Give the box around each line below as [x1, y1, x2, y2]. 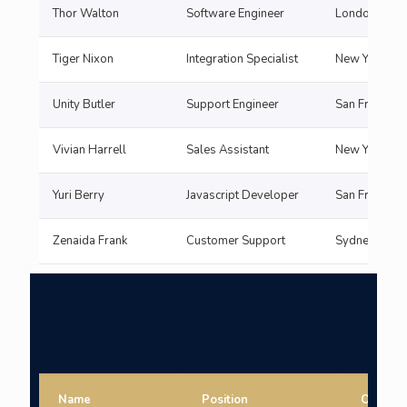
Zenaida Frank [53, 233, 127, 249]
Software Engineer [186, 5, 284, 22]
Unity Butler [53, 96, 115, 113]
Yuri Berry [53, 187, 104, 203]
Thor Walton [53, 5, 119, 22]
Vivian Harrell [53, 142, 126, 158]
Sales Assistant [186, 142, 269, 158]
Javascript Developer [186, 187, 299, 203]
